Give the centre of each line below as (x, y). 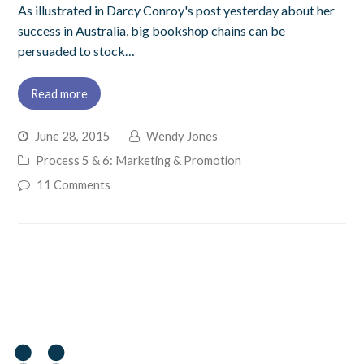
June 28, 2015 (73, 135)
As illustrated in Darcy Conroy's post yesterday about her (177, 10)
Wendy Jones (182, 135)
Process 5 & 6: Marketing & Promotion (139, 160)
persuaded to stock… (77, 50)
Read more (60, 93)
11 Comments (74, 184)
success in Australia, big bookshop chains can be (152, 30)
